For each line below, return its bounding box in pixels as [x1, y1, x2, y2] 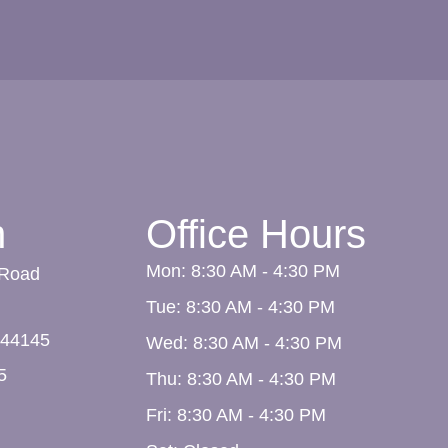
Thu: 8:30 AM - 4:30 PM [145, 369, 336, 390]
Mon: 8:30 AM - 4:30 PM [145, 261, 340, 282]
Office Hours [145, 212, 366, 257]
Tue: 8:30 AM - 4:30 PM [145, 297, 335, 318]
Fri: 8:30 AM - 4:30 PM [145, 405, 326, 426]
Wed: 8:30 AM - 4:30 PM [145, 333, 342, 354]
